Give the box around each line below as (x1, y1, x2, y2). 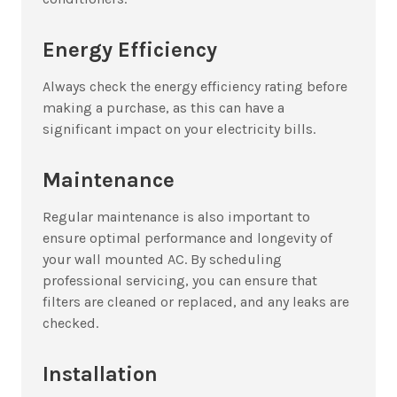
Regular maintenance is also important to (43, 208, 310, 226)
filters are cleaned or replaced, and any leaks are (43, 293, 349, 311)
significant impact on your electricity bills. (43, 121, 319, 138)
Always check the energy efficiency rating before (43, 78, 347, 96)
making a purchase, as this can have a (43, 99, 284, 117)
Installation (43, 362, 163, 387)
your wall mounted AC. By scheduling (43, 251, 282, 269)
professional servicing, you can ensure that (43, 272, 317, 290)
